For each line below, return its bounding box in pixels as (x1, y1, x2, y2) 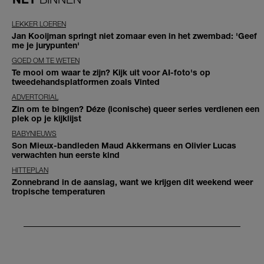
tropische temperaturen (12, 186, 105, 197)
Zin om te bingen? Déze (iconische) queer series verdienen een (12, 104, 259, 114)
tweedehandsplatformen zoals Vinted (12, 77, 160, 87)
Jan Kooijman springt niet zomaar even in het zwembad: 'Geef (12, 31, 257, 41)
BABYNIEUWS (12, 129, 57, 138)
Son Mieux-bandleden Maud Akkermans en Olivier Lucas (12, 140, 236, 151)
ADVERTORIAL (12, 93, 58, 102)
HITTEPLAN (12, 166, 48, 175)
